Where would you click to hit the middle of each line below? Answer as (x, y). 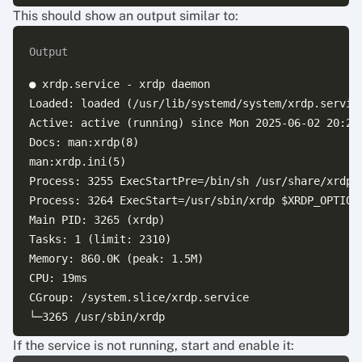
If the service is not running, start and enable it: (154, 345)
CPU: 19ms (58, 278)
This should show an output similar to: (126, 16)
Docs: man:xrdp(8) (84, 142)
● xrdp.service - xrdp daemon (120, 84)
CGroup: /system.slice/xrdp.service (139, 297)
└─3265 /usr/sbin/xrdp (97, 317)
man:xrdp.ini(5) (78, 162)
